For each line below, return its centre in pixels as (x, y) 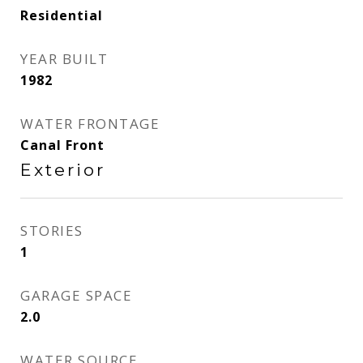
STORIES (52, 231)
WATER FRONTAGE (90, 124)
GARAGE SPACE (76, 295)
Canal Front (62, 145)
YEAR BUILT (64, 59)
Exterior (63, 170)
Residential (62, 15)
